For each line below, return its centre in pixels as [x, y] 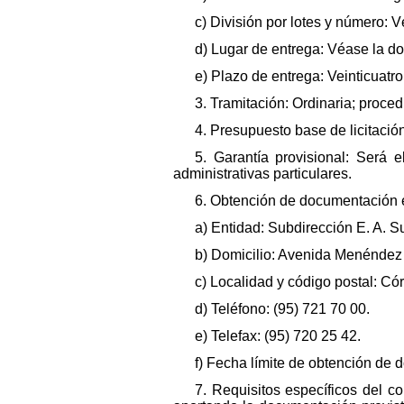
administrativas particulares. [262, 173]
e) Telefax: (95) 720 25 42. [278, 335]
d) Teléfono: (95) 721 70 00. [282, 308]
